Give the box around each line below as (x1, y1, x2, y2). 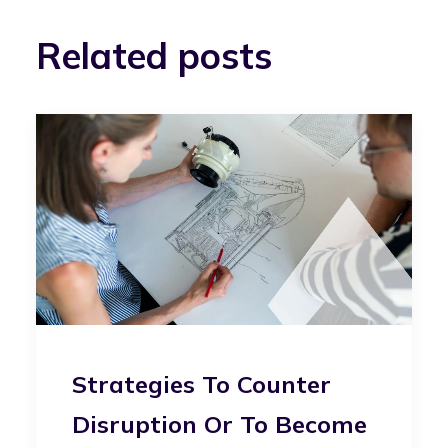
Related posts (36, 33, 272, 78)
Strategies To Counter (72, 368, 331, 399)
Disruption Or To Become (72, 408, 367, 439)
